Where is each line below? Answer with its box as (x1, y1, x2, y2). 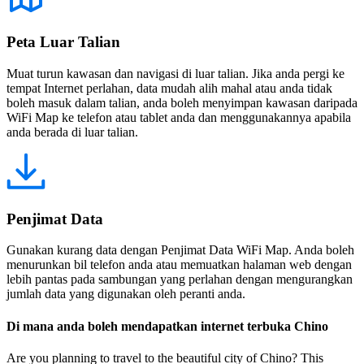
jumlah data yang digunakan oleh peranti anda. (6, 287, 245, 301)
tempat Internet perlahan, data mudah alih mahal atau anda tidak (6, 81, 332, 95)
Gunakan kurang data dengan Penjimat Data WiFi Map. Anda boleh (6, 243, 354, 258)
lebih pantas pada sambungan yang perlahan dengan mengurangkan (6, 272, 353, 287)
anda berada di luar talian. (6, 125, 138, 139)
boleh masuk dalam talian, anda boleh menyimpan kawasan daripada (6, 96, 357, 110)
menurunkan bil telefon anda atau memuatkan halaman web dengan (6, 258, 352, 272)
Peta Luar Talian (6, 33, 120, 51)
